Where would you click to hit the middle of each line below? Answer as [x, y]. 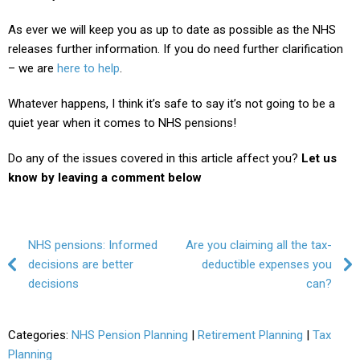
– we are [33, 68]
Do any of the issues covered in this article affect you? [155, 158]
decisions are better [81, 264]
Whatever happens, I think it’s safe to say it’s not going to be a [172, 103]
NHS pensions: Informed [93, 245]
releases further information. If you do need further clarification [176, 49]
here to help [88, 68]
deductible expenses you [267, 264]
